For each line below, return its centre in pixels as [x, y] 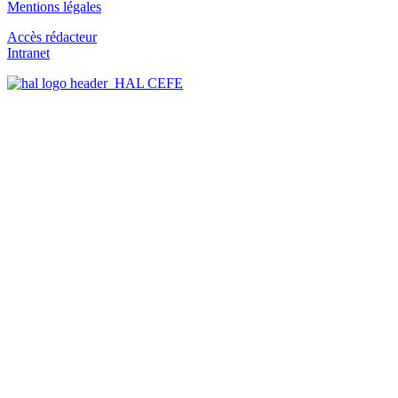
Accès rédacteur [52, 37]
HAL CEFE [145, 84]
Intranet [28, 53]
